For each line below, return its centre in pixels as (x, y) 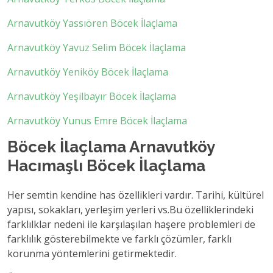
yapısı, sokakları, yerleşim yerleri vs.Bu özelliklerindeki (130, 210)
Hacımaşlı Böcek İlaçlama (106, 166)
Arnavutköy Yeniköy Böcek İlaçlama (88, 72)
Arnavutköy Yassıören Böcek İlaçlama (92, 23)
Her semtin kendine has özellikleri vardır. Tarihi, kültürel (136, 195)
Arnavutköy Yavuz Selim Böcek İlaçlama (97, 48)
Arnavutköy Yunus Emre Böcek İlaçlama (97, 121)
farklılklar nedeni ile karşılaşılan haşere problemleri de (131, 224)
